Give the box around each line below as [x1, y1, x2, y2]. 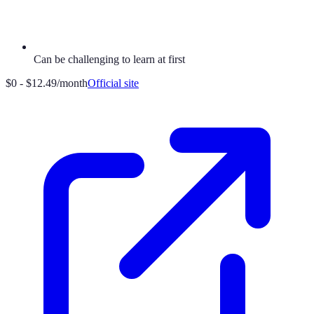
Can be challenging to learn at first [34, 53, 185, 66]
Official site [88, 77, 139, 90]
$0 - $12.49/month [6, 77, 88, 90]
